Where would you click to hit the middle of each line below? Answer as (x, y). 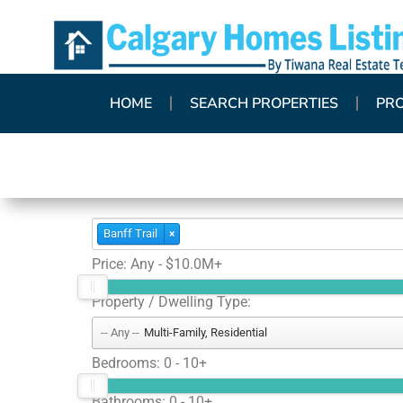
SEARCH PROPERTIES (264, 103)
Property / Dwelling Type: (171, 302)
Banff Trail (130, 233)
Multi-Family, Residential (206, 333)
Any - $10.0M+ (176, 264)
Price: (111, 264)
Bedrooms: (128, 363)
